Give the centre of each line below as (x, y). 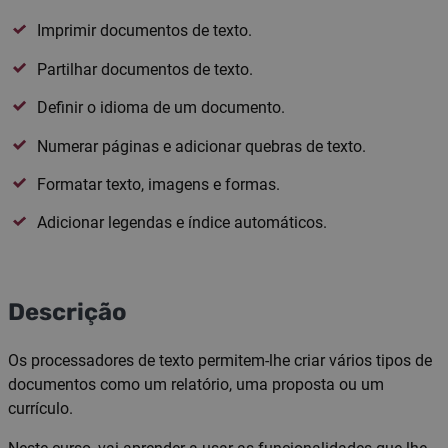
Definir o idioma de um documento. (160, 108)
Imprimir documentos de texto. (144, 31)
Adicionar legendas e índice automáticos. (181, 223)
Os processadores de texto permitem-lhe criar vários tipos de (220, 361)
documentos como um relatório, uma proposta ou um (196, 385)
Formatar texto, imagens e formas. (158, 184)
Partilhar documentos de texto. (144, 69)
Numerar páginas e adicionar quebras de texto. (201, 146)
